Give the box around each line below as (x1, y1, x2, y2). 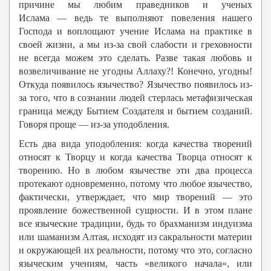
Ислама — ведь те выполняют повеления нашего (19, 13, 252, 24)
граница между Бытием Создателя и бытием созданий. (19, 106, 252, 117)
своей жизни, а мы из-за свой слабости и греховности (19, 39, 252, 50)
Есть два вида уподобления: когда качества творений (19, 139, 252, 149)
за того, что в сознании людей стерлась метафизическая (19, 93, 252, 103)
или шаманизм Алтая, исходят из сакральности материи (19, 232, 252, 243)
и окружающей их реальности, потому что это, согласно (19, 245, 252, 256)
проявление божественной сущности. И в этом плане (19, 205, 252, 216)
